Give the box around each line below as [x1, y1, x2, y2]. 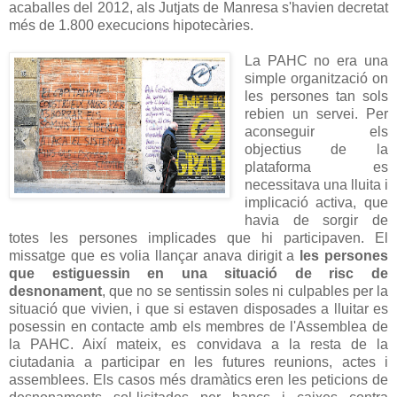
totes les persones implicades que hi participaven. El [9, 230, 388, 245]
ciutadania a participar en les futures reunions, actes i [9, 354, 388, 370]
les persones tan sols [244, 88, 388, 104]
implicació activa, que [244, 194, 388, 210]
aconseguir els [244, 123, 388, 139]
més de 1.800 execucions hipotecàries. [9, 17, 253, 33]
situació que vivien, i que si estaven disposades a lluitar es [9, 300, 388, 316]
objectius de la [244, 141, 388, 157]
